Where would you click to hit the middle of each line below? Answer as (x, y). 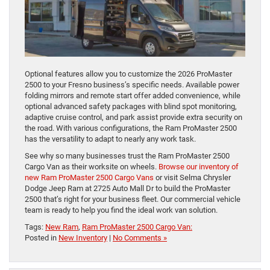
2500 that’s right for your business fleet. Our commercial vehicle (133, 199)
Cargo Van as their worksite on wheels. (92, 167)
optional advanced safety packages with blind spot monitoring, (131, 107)
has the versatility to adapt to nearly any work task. (110, 139)
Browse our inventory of (199, 167)
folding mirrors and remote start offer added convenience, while (133, 96)
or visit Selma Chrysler (192, 178)
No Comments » (140, 238)
